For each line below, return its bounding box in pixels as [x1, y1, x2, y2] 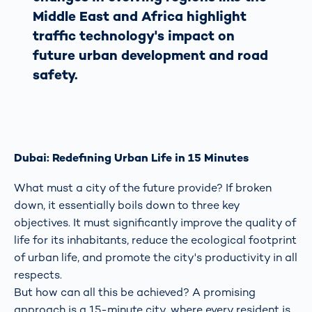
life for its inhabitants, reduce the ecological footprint [14, 232, 297, 247]
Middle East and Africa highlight [33, 8, 247, 26]
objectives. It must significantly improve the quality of [14, 214, 296, 230]
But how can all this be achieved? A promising [14, 284, 256, 299]
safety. [33, 66, 79, 84]
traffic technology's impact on [33, 27, 235, 45]
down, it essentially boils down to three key [14, 197, 240, 212]
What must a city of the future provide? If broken [14, 180, 272, 195]
